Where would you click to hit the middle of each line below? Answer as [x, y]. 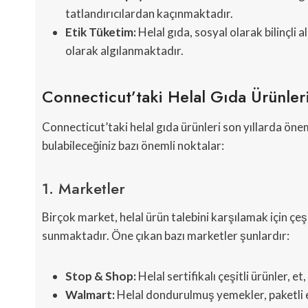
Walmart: [90, 295]
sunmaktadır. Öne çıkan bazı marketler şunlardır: [166, 236]
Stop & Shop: [101, 276]
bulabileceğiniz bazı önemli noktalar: [133, 146]
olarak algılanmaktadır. [124, 51]
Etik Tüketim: [101, 32]
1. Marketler [84, 189]
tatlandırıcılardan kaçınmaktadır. [149, 14]
